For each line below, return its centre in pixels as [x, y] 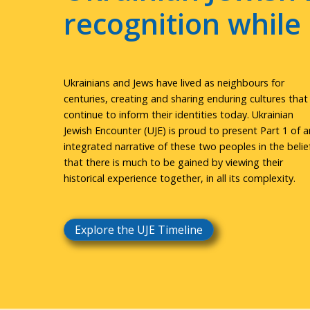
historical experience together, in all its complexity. [180, 179]
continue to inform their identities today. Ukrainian [179, 115]
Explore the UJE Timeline [139, 229]
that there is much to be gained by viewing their [173, 163]
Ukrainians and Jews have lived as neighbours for [174, 83]
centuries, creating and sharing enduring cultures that [186, 99]
